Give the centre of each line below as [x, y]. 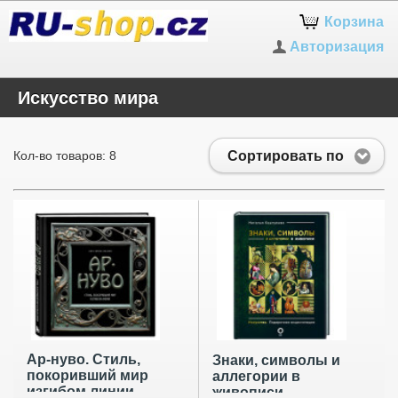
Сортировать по [286, 155]
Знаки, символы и [276, 361]
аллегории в [256, 377]
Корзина [354, 22]
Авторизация [337, 47]
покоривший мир [88, 376]
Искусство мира [88, 98]
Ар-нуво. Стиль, [84, 360]
